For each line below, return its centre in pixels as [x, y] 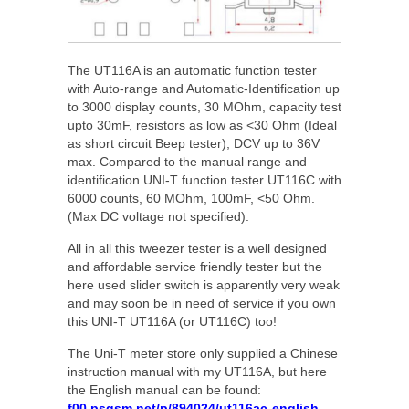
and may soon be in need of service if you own [202, 304]
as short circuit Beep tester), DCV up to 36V [194, 144]
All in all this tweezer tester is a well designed [197, 249]
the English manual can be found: [164, 390]
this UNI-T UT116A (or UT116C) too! [172, 322]
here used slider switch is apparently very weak [204, 285]
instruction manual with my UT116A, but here [197, 372]
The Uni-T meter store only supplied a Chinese [203, 354]
